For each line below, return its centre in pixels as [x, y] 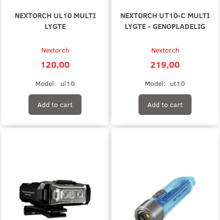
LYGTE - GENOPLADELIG [165, 26]
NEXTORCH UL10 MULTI [55, 15]
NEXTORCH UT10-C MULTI [165, 15]
